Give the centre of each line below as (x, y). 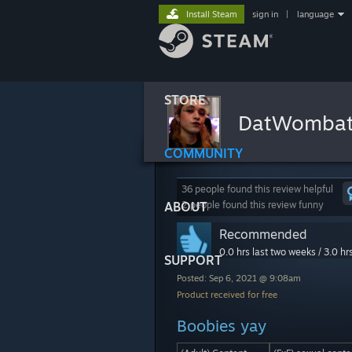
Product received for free (227, 295)
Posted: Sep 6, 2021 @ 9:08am (239, 278)
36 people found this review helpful (257, 189)
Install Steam (212, 14)
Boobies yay (222, 326)
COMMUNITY (203, 153)
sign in (265, 14)
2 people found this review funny (253, 205)
